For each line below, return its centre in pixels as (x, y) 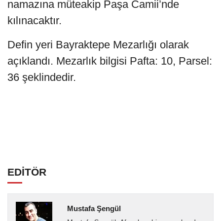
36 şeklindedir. (42, 77)
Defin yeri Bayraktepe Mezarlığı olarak (98, 45)
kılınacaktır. (35, 21)
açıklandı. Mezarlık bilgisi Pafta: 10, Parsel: (110, 61)
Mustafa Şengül (94, 209)
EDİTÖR (27, 172)
